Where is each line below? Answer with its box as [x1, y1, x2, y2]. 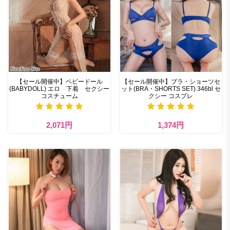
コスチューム [41, 92, 78, 100]
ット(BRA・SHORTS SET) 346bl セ [121, 85, 221, 93]
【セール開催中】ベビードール [16, 78, 103, 86]
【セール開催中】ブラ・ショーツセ [121, 78, 220, 86]
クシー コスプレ [148, 92, 193, 100]
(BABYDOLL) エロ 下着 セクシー [9, 85, 109, 93]
